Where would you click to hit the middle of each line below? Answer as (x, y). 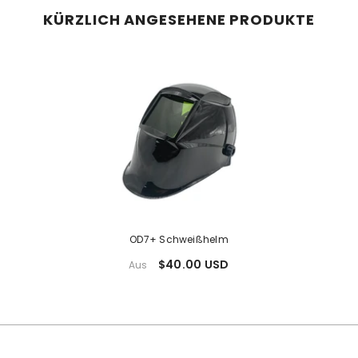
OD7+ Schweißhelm (179, 240)
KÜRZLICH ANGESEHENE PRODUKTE (179, 20)
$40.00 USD (193, 265)
